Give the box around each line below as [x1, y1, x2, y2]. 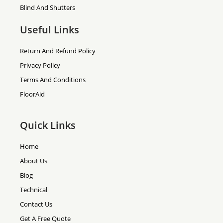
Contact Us [20, 200, 52, 209]
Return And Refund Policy [20, 46, 96, 55]
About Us [20, 156, 47, 165]
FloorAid [20, 90, 45, 99]
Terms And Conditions [20, 75, 86, 84]
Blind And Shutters [20, 3, 75, 12]
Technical [20, 185, 47, 194]
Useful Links [20, 23, 79, 36]
